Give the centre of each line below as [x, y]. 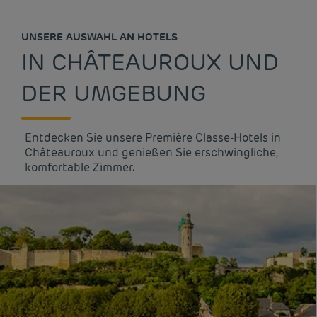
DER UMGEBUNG [114, 93]
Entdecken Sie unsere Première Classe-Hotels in [153, 138]
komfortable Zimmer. [80, 167]
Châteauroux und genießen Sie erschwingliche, [151, 152]
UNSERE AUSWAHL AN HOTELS [99, 37]
